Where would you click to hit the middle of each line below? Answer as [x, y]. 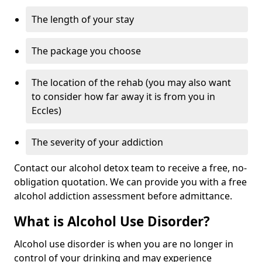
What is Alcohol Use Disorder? [112, 221]
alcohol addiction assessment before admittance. [123, 196]
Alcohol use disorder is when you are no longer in [124, 244]
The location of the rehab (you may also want [131, 82]
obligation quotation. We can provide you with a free [130, 182]
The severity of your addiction [97, 142]
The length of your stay [83, 19]
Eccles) [46, 111]
